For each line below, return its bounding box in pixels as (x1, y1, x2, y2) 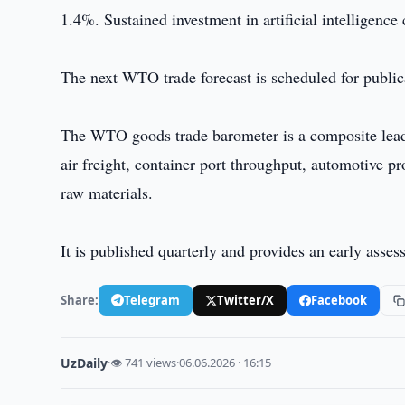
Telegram (124, 291, 181, 308)
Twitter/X (217, 291, 275, 308)
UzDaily (61, 354, 108, 372)
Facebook (311, 291, 368, 308)
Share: (61, 291, 99, 308)
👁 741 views (110, 354, 177, 371)
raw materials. (61, 182, 154, 203)
